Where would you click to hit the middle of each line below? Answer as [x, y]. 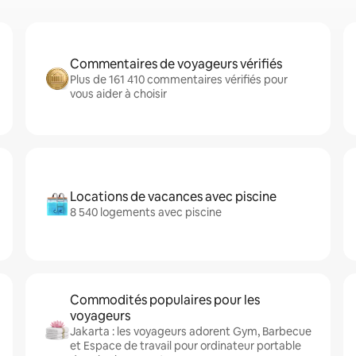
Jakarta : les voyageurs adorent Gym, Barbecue [191, 331]
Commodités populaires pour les [165, 300]
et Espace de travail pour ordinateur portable [186, 346]
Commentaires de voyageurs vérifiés [176, 64]
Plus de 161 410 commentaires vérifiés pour [179, 79]
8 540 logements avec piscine [146, 212]
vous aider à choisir [118, 94]
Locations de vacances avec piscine [173, 197]
